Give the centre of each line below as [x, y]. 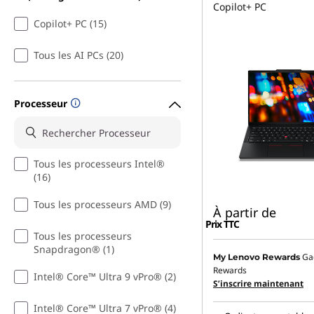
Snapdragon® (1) [74, 250]
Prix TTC [222, 224]
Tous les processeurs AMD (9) [102, 205]
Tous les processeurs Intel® [99, 164]
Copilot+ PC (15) [70, 24]
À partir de [245, 213]
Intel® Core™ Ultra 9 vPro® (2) [105, 277]
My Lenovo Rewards [257, 257]
